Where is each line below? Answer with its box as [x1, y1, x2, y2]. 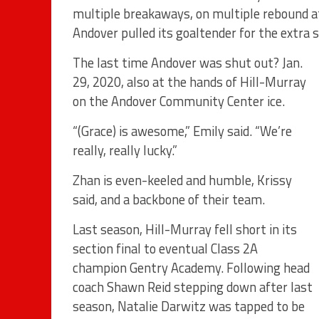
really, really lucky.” [73, 140, 177, 160]
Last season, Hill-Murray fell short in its [73, 219, 297, 239]
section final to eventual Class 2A [73, 238, 258, 258]
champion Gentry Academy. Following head [73, 257, 310, 278]
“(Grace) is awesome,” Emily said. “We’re [73, 120, 292, 141]
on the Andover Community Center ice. [73, 90, 285, 111]
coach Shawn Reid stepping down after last [73, 276, 313, 297]
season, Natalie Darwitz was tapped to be [73, 296, 305, 316]
